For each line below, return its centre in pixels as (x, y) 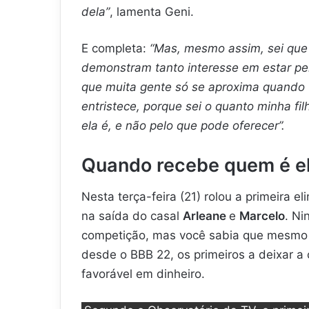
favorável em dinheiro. (143, 274)
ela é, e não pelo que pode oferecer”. (183, 125)
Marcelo (262, 216)
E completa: (114, 48)
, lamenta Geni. (152, 11)
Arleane (206, 216)
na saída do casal (132, 216)
